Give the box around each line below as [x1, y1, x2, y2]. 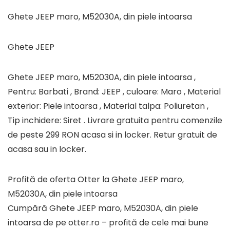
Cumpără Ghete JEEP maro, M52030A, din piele [8, 202, 198, 214]
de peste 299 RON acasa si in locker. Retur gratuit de [8, 129, 217, 141]
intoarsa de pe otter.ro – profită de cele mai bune [8, 217, 208, 228]
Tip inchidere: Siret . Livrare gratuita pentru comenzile [8, 114, 222, 126]
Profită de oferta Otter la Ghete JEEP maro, [8, 174, 184, 185]
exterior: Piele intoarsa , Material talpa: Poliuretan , [8, 100, 208, 112]
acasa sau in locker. [8, 143, 86, 155]
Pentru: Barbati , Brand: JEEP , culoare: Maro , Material [8, 86, 221, 98]
